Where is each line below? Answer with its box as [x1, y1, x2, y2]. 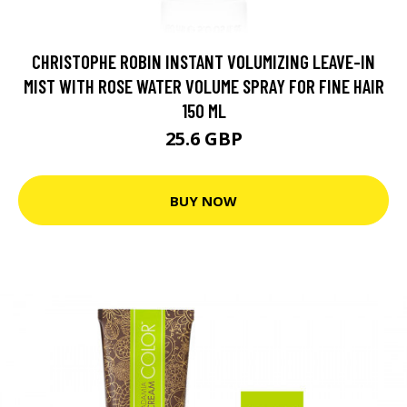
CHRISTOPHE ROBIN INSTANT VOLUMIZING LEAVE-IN [32, 50, 375, 73]
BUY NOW [170, 191, 237, 210]
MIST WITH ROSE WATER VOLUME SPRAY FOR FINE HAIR [23, 74, 384, 97]
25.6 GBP [164, 126, 243, 151]
